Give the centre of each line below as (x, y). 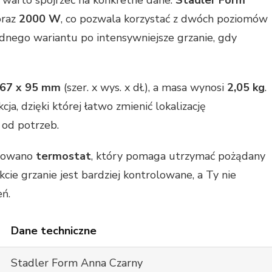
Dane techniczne (54, 231)
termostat (63, 156)
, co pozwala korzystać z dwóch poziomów (164, 19)
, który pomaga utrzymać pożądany (178, 156)
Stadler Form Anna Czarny (77, 263)
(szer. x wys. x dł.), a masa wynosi (144, 88)
